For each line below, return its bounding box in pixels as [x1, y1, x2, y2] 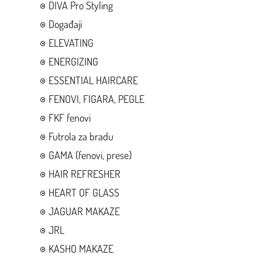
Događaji [48, 17, 82, 30]
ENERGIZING [48, 54, 98, 68]
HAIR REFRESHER [48, 167, 120, 180]
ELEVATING [48, 36, 94, 49]
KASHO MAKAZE [48, 242, 113, 255]
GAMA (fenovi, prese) [48, 148, 132, 161]
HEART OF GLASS [48, 185, 119, 199]
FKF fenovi [48, 111, 91, 124]
